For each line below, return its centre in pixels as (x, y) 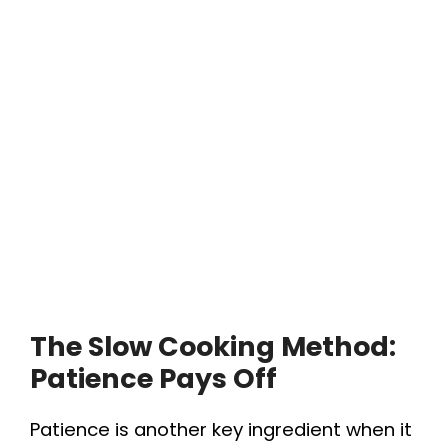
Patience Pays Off (153, 379)
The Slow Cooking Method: (213, 347)
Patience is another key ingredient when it (221, 430)
